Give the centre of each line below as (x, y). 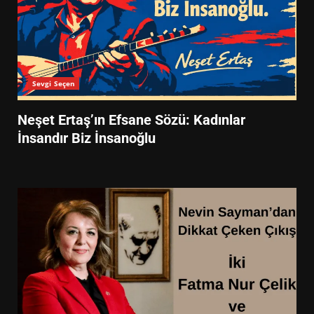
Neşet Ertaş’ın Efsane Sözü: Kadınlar (131, 120)
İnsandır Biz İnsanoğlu (87, 138)
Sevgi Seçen (54, 83)
